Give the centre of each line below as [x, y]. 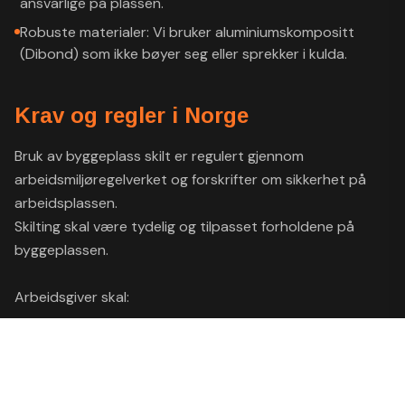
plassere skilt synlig [83, 392]
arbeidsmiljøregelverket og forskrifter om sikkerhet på [190, 179]
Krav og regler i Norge [132, 115]
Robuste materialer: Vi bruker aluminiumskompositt [187, 32]
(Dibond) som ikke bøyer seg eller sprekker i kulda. [184, 54]
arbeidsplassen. [66, 203]
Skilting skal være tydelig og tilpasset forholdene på [184, 226]
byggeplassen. [61, 250]
